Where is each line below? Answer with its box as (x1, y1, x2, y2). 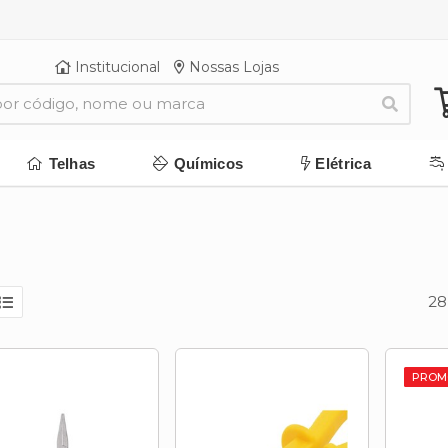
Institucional (71, 58, 161, 76)
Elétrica (315, 154, 371, 172)
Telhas (48, 154, 96, 172)
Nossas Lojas (185, 58, 280, 76)
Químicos (173, 154, 244, 172)
